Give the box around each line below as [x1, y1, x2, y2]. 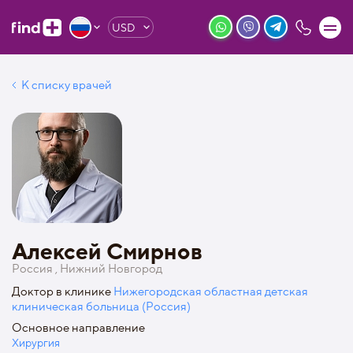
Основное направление [12, 321, 145, 335]
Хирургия [12, 336, 60, 349]
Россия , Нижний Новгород [12, 262, 162, 276]
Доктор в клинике [12, 284, 113, 299]
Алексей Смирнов [12, 238, 203, 265]
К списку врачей [21, 78, 112, 92]
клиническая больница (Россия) [12, 299, 191, 314]
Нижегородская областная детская [113, 284, 308, 299]
